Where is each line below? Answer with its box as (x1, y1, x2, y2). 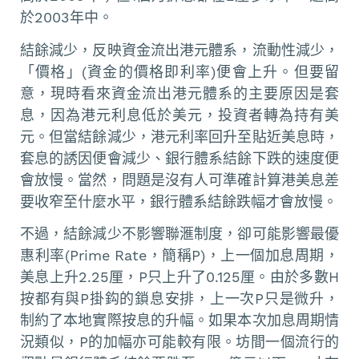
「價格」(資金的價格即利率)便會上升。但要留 (20, 63, 339, 80)
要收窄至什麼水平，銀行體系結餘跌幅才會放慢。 (20, 192, 337, 210)
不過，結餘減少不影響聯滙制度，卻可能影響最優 (20, 225, 339, 243)
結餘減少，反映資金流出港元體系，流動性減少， (20, 41, 339, 58)
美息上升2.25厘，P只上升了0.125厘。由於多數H (20, 268, 339, 286)
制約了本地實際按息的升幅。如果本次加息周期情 (20, 312, 339, 329)
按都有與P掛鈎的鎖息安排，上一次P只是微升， (20, 290, 339, 308)
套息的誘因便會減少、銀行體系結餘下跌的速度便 (20, 149, 339, 167)
